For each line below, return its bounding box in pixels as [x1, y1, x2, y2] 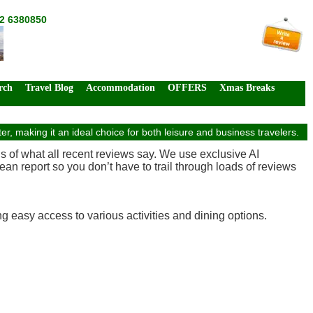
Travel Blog [25, 82, 73, 93]
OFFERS [168, 82, 207, 93]
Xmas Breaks [219, 82, 275, 93]
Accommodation [86, 82, 155, 93]
